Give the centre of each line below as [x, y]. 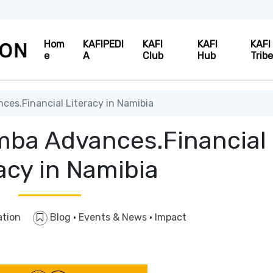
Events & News [114, 217]
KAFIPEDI [104, 44]
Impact [170, 217]
